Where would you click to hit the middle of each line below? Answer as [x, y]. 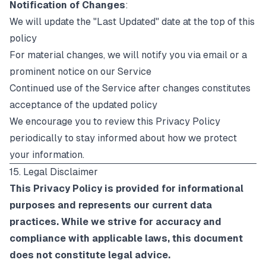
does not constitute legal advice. [90, 255]
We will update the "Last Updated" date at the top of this [132, 22]
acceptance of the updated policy [83, 105]
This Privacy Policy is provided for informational [126, 189]
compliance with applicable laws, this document [126, 238]
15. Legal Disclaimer [54, 172]
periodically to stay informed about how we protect [123, 138]
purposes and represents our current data [111, 205]
